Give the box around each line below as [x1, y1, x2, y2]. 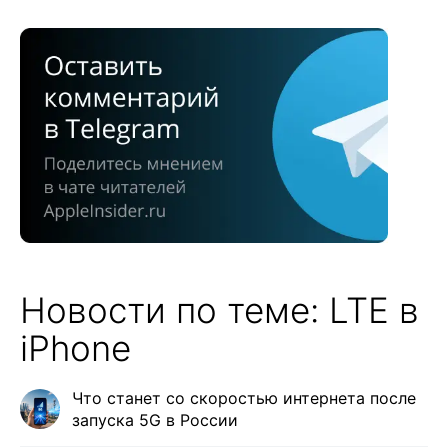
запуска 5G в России [72, 410, 238, 431]
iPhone [20, 327, 131, 370]
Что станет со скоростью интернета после [72, 388, 416, 409]
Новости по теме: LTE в [20, 289, 419, 332]
